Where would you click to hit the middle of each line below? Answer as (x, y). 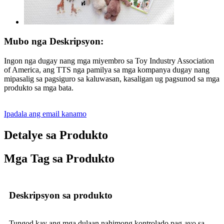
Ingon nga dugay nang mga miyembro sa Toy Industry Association (109, 60)
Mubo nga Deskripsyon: (54, 41)
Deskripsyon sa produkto (61, 195)
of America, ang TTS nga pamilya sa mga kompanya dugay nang (107, 69)
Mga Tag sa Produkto (59, 158)
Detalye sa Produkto (56, 135)
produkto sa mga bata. (39, 87)
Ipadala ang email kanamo (45, 113)
